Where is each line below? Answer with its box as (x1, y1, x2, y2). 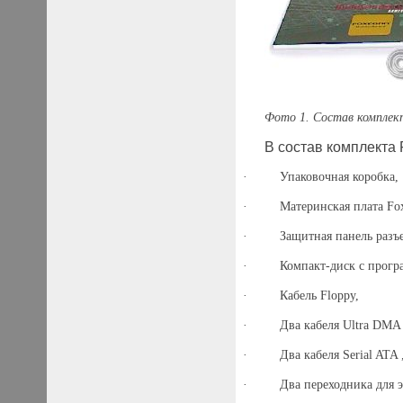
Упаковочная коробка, (279, 170, 399, 184)
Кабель (279, 289, 320, 303)
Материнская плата (279, 200, 387, 214)
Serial (342, 348, 372, 363)
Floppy (319, 289, 355, 303)
